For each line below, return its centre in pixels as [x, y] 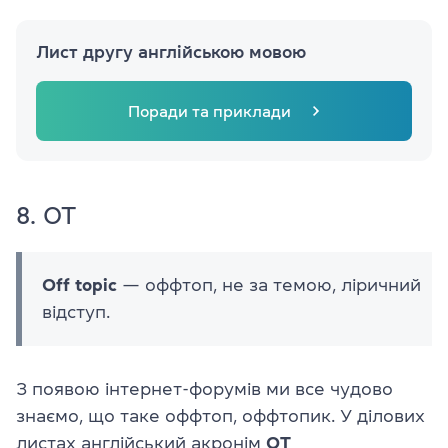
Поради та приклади [209, 111]
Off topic [79, 285]
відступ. [76, 312]
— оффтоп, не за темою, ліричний [269, 285]
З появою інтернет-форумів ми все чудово [204, 389]
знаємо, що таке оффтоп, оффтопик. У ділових [220, 416]
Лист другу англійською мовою [171, 52]
